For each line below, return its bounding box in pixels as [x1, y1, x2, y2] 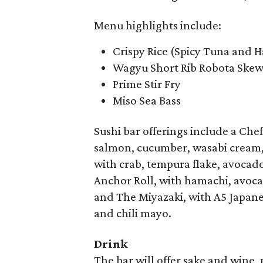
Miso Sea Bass [113, 93, 181, 107]
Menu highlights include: [94, 18, 221, 32]
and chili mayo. [94, 205, 171, 220]
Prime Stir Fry [113, 76, 181, 91]
